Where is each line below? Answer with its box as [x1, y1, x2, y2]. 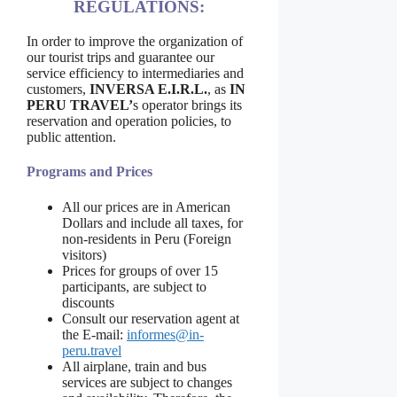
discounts [62, 294, 114, 310]
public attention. [27, 128, 116, 144]
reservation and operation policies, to [27, 113, 231, 128]
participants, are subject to [62, 278, 206, 294]
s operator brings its [133, 97, 242, 113]
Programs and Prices [27, 164, 152, 180]
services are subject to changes [62, 374, 232, 390]
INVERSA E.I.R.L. [90, 81, 207, 97]
